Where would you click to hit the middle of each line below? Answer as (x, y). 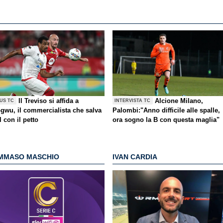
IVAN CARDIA (135, 157)
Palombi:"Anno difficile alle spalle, (166, 110)
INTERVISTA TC (133, 101)
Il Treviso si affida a (49, 101)
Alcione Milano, (179, 101)
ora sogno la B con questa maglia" (166, 119)
